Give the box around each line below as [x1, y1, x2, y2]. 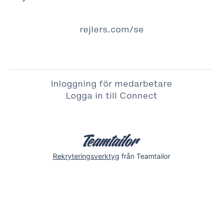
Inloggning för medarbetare [51, 78, 172, 90]
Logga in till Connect [66, 90, 157, 102]
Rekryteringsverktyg [53, 151, 119, 160]
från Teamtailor [119, 151, 170, 160]
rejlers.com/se [79, 23, 144, 35]
